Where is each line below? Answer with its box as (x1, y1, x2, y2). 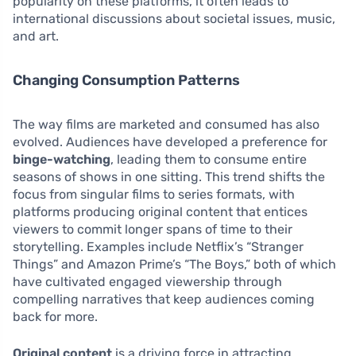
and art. (13, 29, 59, 44)
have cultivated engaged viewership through (13, 274, 282, 290)
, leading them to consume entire (110, 152, 307, 168)
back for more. (13, 309, 98, 325)
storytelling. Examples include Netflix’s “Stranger (13, 239, 304, 255)
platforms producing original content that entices (13, 204, 308, 220)
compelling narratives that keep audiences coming (13, 292, 315, 308)
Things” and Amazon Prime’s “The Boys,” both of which (13, 257, 336, 273)
